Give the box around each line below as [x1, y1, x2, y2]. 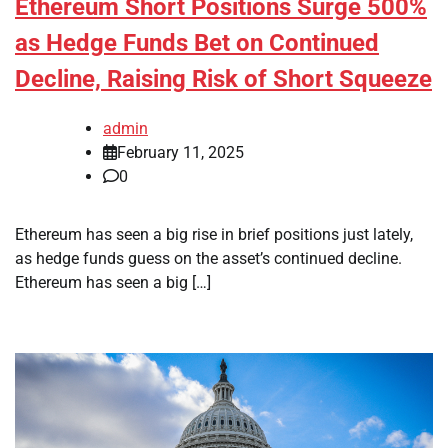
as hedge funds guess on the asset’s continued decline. [15, 248, 402, 268]
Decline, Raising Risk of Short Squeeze [15, 64, 432, 93]
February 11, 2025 [117, 142, 244, 162]
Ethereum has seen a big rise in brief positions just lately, [15, 224, 413, 244]
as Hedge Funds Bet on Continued [15, 28, 379, 57]
